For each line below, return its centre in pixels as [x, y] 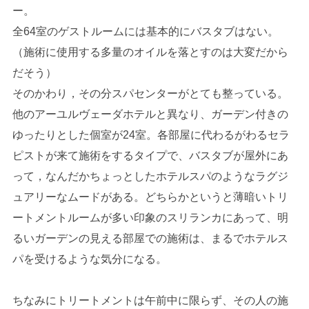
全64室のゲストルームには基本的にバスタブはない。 [145, 32]
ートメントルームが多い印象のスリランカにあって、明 [150, 218]
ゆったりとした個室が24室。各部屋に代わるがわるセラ [151, 135]
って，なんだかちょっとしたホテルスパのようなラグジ [150, 177]
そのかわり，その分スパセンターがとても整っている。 [150, 94]
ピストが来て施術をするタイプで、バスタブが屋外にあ [150, 156]
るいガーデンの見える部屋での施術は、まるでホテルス [150, 239]
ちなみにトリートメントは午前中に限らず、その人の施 [150, 301]
